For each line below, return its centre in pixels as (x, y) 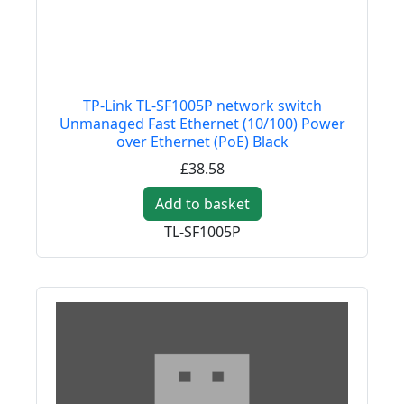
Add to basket (202, 204)
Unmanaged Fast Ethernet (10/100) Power (202, 124)
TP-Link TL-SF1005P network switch (202, 106)
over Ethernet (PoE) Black (202, 142)
